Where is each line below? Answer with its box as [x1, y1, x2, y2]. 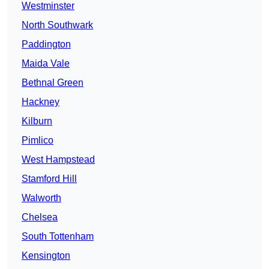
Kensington [22, 250, 70, 261]
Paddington [22, 39, 71, 50]
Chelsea [22, 212, 58, 223]
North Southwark [22, 20, 93, 31]
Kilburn [22, 116, 52, 127]
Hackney [22, 97, 59, 107]
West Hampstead [22, 154, 95, 165]
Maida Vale [22, 58, 70, 69]
